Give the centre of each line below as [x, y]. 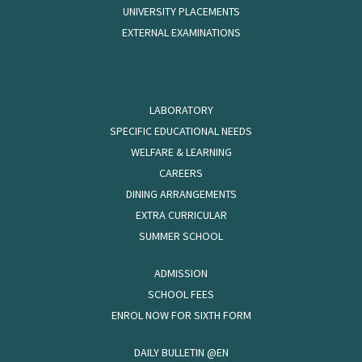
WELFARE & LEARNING [181, 152]
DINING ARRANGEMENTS [181, 194]
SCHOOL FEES [181, 294]
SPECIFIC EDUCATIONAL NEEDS [181, 131]
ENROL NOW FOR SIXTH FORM [181, 315]
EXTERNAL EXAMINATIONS [181, 32]
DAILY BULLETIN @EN [181, 352]
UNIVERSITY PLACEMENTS [181, 11]
